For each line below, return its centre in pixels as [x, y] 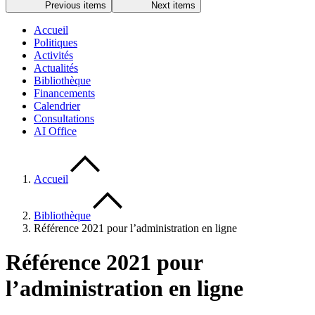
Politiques [56, 43]
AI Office [55, 131]
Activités [53, 55]
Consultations [64, 118]
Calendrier [57, 106]
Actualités [56, 68]
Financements [64, 93]
